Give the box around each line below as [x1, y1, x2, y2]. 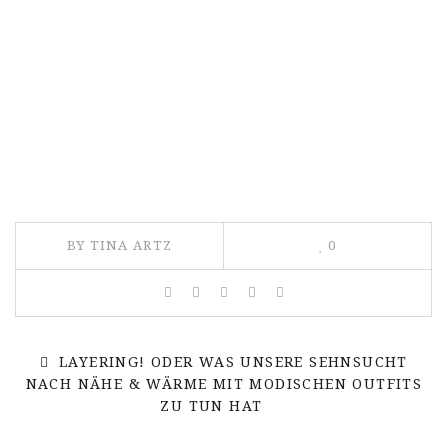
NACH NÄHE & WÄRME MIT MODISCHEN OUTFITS [25, 375, 423, 392]
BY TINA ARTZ [66, 237, 173, 253]
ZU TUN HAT [160, 397, 263, 414]
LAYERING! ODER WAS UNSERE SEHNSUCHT [53, 353, 408, 370]
